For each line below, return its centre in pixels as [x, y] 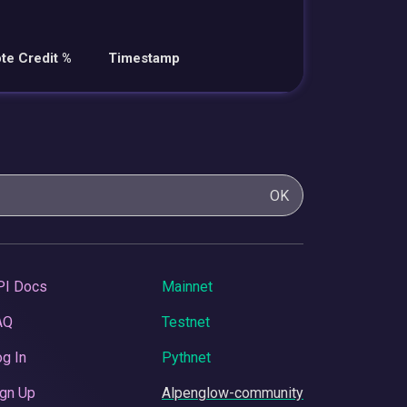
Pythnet [186, 357]
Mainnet [187, 286]
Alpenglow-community [233, 392]
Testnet [186, 322]
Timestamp [144, 58]
